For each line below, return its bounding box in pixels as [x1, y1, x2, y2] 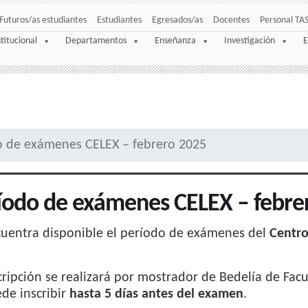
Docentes [213, 15, 250, 25]
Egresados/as [152, 15, 203, 25]
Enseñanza [155, 36, 196, 47]
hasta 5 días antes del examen [69, 287, 243, 301]
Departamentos [65, 36, 126, 47]
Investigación [224, 36, 275, 47]
